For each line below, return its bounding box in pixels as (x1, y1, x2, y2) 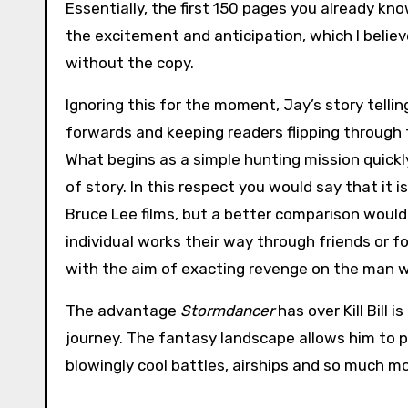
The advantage (66, 301, 180, 321)
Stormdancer (180, 301, 274, 321)
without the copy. (66, 54, 194, 73)
